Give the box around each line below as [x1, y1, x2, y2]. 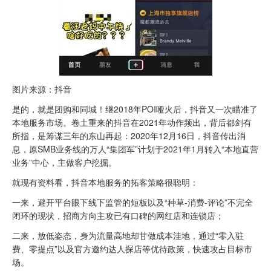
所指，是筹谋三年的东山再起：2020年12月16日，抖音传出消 [12, 129, 246, 142]
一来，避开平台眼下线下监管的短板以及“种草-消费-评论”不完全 [12, 196, 253, 209]
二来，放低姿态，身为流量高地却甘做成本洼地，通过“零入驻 [12, 229, 244, 242]
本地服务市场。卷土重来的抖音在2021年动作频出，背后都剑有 [12, 116, 252, 128]
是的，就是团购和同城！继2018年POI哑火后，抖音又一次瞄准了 [12, 102, 258, 115]
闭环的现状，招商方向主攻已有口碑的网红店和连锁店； [12, 209, 224, 222]
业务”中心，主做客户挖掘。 [12, 155, 117, 168]
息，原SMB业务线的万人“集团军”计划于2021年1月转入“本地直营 [12, 142, 258, 155]
